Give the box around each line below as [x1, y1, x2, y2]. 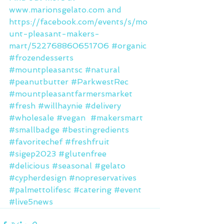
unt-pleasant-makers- [9, 29, 99, 39]
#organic [111, 41, 146, 51]
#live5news [9, 197, 53, 207]
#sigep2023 [9, 149, 56, 159]
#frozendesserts [9, 53, 73, 63]
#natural [85, 65, 120, 75]
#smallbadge [9, 125, 59, 135]
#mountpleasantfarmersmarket [9, 89, 132, 99]
